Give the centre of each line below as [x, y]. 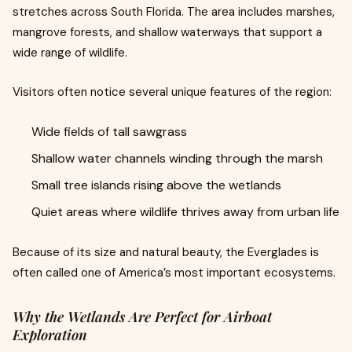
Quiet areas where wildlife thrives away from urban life [185, 212]
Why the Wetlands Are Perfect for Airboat [142, 317]
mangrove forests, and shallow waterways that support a [167, 32]
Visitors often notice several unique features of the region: [172, 92]
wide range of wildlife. [70, 53]
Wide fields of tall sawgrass [109, 132]
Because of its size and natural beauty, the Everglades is [166, 252]
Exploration [50, 335]
